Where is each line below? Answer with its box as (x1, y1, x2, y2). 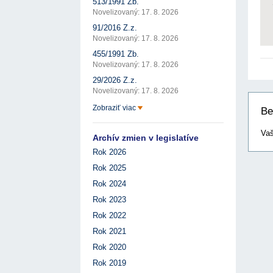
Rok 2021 (93, 227, 126, 236)
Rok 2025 (93, 163, 126, 173)
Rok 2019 (93, 258, 126, 268)
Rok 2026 (93, 147, 126, 157)
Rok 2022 (93, 211, 126, 221)
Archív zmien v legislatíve (93, 133, 199, 143)
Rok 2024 (93, 179, 126, 189)
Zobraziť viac (93, 104, 138, 113)
